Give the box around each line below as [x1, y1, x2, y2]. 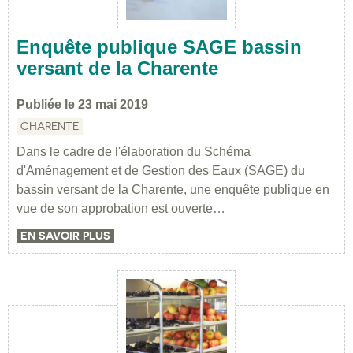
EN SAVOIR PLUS [20, 229, 110, 243]
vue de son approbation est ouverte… [17, 202, 225, 216]
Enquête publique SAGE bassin [17, 36, 302, 58]
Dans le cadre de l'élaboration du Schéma [17, 145, 251, 159]
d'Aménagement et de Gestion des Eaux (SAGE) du [17, 164, 305, 178]
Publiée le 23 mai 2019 [17, 98, 148, 112]
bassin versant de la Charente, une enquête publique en [17, 183, 329, 197]
